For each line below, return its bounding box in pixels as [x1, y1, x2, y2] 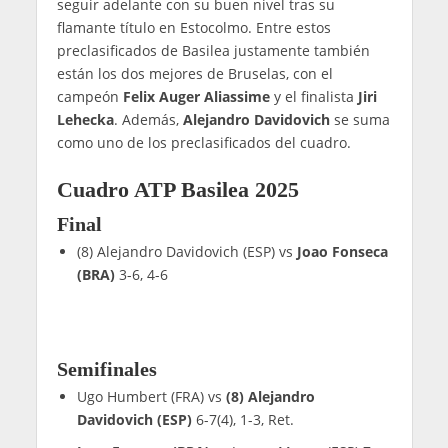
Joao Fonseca [296, 241, 388, 261]
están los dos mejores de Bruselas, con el [56, 63, 333, 83]
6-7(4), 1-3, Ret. [191, 410, 294, 430]
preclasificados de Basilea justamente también [56, 40, 370, 60]
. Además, [113, 109, 183, 129]
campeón [56, 86, 119, 106]
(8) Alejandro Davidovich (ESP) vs [76, 241, 297, 261]
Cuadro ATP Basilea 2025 [56, 176, 299, 202]
